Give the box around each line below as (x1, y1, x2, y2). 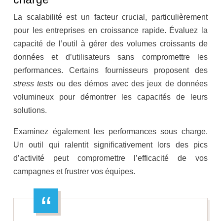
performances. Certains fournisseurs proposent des (13, 66, 208, 75)
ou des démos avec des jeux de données (56, 79, 208, 88)
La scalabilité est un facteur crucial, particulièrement (13, 13, 208, 22)
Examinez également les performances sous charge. (13, 127, 208, 136)
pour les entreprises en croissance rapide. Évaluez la (13, 26, 208, 35)
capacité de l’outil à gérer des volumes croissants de (13, 39, 208, 48)
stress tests (13, 79, 57, 88)
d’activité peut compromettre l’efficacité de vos (13, 154, 208, 163)
